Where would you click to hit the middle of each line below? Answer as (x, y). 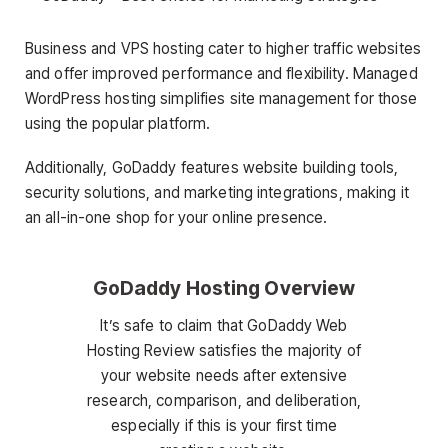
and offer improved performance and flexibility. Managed (221, 74)
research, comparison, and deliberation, (224, 401)
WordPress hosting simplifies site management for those (221, 99)
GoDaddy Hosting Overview (224, 288)
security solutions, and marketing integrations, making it (217, 192)
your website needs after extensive (224, 376)
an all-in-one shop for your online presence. (176, 217)
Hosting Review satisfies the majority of (224, 351)
